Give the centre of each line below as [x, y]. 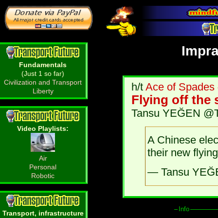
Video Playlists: [43, 129]
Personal [43, 167]
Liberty [43, 91]
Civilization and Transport [43, 82]
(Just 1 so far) [43, 74]
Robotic [43, 176]
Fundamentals [43, 65]
